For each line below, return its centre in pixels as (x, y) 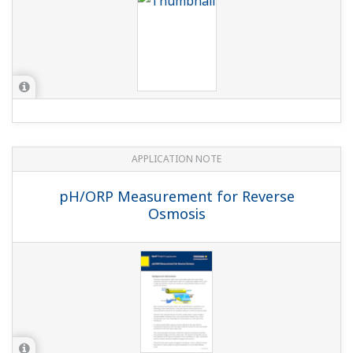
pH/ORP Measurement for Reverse (176, 197)
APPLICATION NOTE (176, 159)
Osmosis (176, 214)
